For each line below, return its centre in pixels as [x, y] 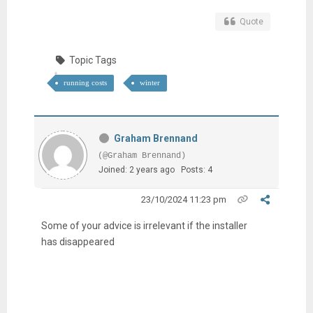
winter [150, 82]
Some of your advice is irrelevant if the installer [144, 225]
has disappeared [78, 241]
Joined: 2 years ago [136, 169]
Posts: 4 [196, 169]
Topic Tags [93, 60]
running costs [85, 82]
